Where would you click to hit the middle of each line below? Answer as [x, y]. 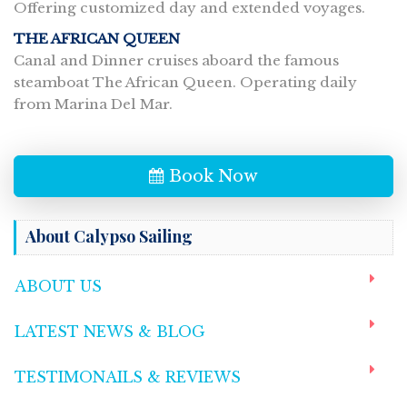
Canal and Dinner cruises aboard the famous [176, 60]
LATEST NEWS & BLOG [110, 332]
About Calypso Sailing [109, 236]
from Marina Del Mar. [93, 104]
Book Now [213, 176]
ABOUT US [58, 286]
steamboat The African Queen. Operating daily [185, 82]
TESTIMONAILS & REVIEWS [128, 377]
